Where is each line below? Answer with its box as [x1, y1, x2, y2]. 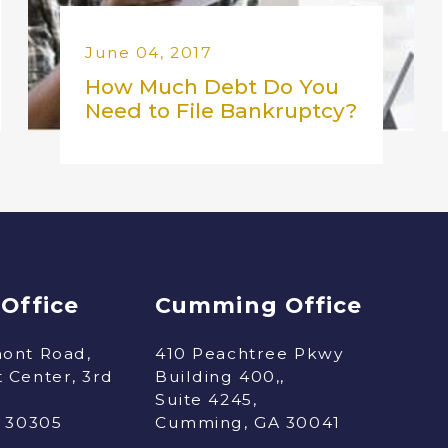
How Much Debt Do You [84, 74, 339, 100]
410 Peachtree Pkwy [155, 343, 344, 363]
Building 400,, [155, 366, 285, 386]
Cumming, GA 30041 [155, 412, 341, 432]
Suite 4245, [155, 389, 258, 409]
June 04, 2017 [84, 43, 213, 63]
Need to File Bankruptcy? [84, 98, 357, 124]
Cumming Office [155, 291, 363, 318]
